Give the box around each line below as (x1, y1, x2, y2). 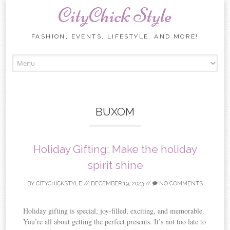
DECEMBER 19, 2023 (91, 180, 144, 187)
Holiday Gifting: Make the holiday (33, 142, 197, 156)
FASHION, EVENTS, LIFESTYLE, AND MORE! (31, 33, 199, 40)
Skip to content (114, 54, 159, 65)
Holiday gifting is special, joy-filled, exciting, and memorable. (23, 205, 205, 216)
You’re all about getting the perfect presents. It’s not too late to (23, 216, 206, 226)
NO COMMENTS (158, 180, 203, 187)
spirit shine (87, 158, 143, 171)
